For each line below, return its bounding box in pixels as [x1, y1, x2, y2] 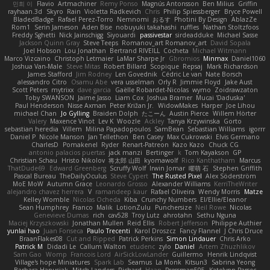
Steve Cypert [110, 171, 149, 180]
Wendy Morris [198, 187, 240, 196]
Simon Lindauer [166, 234, 216, 243]
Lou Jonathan [64, 46, 106, 55]
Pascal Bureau [14, 171, 57, 180]
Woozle [117, 116, 141, 125]
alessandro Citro [17, 77, 67, 86]
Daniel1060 [231, 54, 266, 63]
